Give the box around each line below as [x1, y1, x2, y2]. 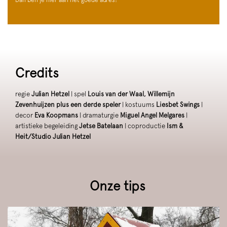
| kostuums [121, 100, 156, 108]
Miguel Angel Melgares [120, 111, 184, 119]
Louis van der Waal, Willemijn [88, 90, 175, 98]
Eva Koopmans [34, 111, 78, 119]
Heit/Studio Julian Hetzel [15, 132, 91, 140]
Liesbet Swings [156, 100, 200, 108]
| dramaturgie [78, 111, 120, 119]
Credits [15, 64, 59, 81]
